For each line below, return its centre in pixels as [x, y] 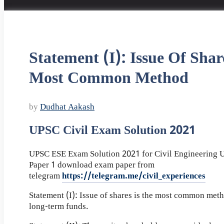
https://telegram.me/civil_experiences [134, 176]
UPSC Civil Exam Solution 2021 [112, 131]
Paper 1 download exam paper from [92, 165]
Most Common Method [109, 79]
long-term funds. [59, 207]
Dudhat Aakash [67, 108]
